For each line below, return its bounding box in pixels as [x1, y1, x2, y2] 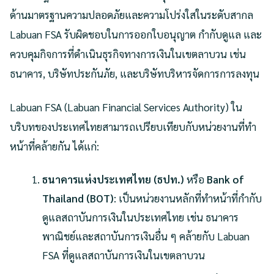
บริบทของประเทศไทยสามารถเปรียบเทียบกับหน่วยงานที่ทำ [10, 120, 256, 134]
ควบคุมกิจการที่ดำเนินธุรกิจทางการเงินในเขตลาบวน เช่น [10, 47, 246, 61]
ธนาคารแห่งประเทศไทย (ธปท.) [42, 172, 185, 187]
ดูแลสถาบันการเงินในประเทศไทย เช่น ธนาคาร [42, 210, 239, 224]
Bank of [207, 172, 245, 187]
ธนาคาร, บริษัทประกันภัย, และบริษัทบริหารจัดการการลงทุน [10, 67, 259, 81]
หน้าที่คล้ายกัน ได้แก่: [10, 139, 99, 154]
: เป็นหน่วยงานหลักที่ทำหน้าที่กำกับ [114, 191, 262, 206]
